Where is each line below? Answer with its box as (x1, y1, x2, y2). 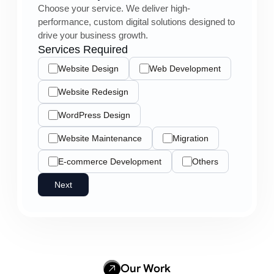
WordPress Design (58, 110, 130, 120)
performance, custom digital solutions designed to (38, 17, 235, 27)
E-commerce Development (58, 157, 161, 166)
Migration (172, 133, 209, 143)
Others (192, 157, 218, 166)
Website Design (58, 64, 119, 73)
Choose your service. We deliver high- (38, 3, 190, 13)
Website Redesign (58, 87, 128, 97)
